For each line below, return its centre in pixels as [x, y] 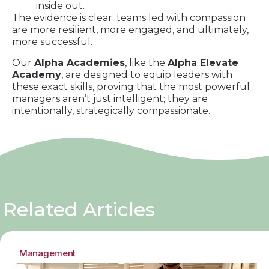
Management [47, 253]
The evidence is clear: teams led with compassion [129, 18]
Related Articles [79, 209]
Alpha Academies [80, 62]
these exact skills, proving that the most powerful [131, 86]
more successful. [53, 42]
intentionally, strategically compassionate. [111, 110]
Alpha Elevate [203, 62]
